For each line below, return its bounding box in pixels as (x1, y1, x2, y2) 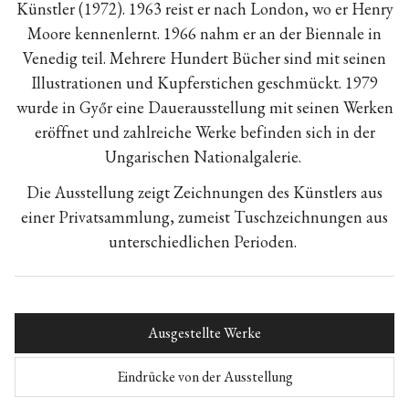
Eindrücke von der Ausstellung (116, 366, 293, 386)
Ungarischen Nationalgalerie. (104, 145, 305, 167)
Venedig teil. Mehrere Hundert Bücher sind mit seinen (23, 47, 386, 68)
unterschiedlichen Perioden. (109, 230, 300, 252)
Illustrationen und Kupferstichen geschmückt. (31, 71, 345, 93)
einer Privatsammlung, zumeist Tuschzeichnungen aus (21, 205, 388, 227)
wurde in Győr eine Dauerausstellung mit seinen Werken (16, 96, 393, 118)
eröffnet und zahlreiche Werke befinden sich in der (34, 121, 375, 142)
